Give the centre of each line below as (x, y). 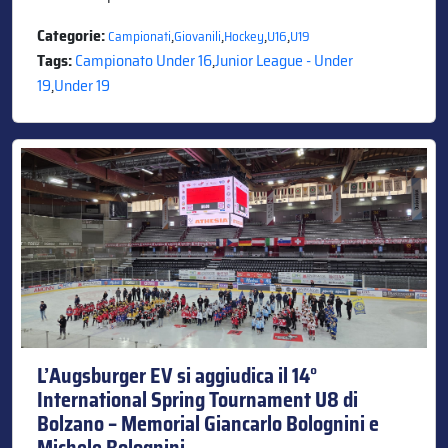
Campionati (139, 36)
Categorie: (72, 35)
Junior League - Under (284, 60)
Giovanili (197, 36)
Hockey (244, 36)
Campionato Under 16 (143, 60)
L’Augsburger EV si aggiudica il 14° (177, 375)
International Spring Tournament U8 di (197, 399)
